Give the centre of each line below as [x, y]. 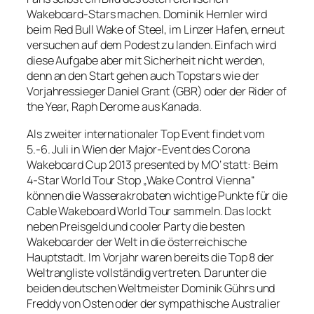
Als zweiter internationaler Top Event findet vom [146, 134]
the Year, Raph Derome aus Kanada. [114, 107]
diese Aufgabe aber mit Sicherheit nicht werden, [146, 61]
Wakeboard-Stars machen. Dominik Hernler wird [147, 14]
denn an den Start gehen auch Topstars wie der [143, 76]
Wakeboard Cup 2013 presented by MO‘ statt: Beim [153, 164]
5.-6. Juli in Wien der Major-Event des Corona [138, 149]
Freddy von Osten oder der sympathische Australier [154, 303]
